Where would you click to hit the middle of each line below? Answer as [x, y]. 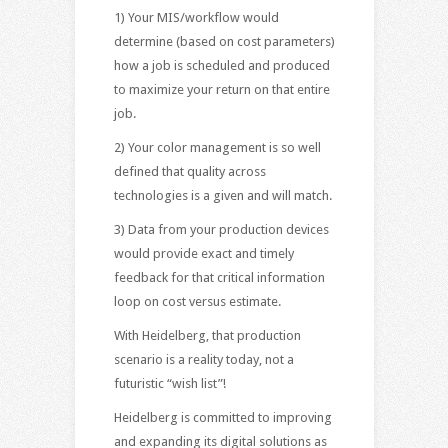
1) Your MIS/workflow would [196, 17]
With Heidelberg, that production [207, 335]
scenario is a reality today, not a [203, 359]
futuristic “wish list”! [169, 383]
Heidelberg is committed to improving [222, 417]
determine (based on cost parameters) [224, 41]
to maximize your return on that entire [221, 89]
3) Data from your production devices [221, 229]
